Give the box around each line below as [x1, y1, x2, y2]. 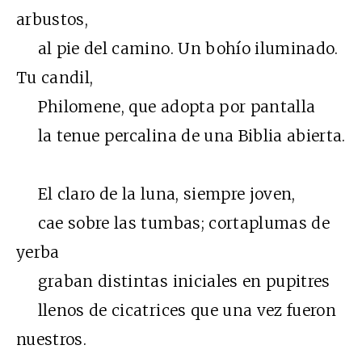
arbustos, [16, 10, 89, 30]
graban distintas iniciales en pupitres [16, 271, 330, 292]
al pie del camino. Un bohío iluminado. [16, 39, 339, 59]
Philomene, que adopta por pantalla [16, 97, 316, 117]
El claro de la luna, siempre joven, [16, 184, 296, 204]
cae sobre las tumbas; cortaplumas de [16, 213, 330, 234]
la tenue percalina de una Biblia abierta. [16, 126, 346, 146]
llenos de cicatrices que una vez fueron [16, 301, 337, 321]
